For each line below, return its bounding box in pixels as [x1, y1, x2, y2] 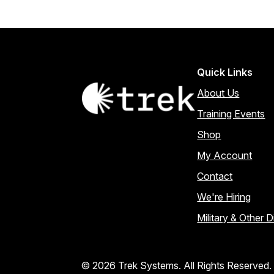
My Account [197, 149, 253, 161]
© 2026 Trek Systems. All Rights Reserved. [81, 259, 272, 272]
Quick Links [197, 65, 253, 78]
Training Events [197, 107, 265, 120]
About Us [197, 86, 240, 99]
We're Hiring [197, 190, 251, 203]
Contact [197, 169, 233, 182]
